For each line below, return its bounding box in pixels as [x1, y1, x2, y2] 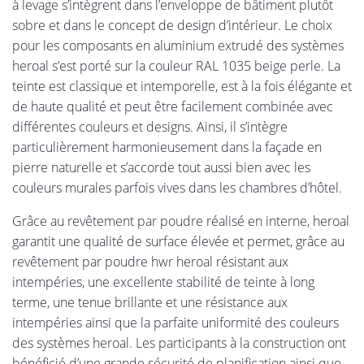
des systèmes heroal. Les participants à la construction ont [12, 334, 346, 353]
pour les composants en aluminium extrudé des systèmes [12, 37, 344, 55]
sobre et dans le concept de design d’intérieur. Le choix [12, 16, 332, 35]
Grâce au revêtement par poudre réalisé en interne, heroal [12, 212, 349, 231]
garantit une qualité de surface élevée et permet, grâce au [12, 232, 344, 251]
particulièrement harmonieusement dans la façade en [12, 138, 322, 157]
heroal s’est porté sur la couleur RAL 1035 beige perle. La [12, 57, 340, 76]
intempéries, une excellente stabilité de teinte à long [12, 273, 314, 292]
